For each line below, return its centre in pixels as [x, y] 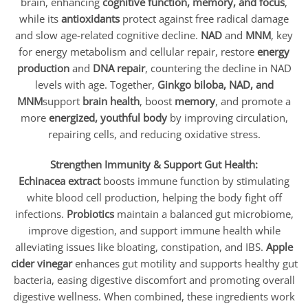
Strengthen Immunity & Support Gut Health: [154, 164]
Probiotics [90, 213]
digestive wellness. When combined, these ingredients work [154, 296]
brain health [111, 101]
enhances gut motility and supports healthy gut [185, 263]
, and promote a [253, 101]
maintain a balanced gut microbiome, [203, 213]
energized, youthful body [108, 118]
